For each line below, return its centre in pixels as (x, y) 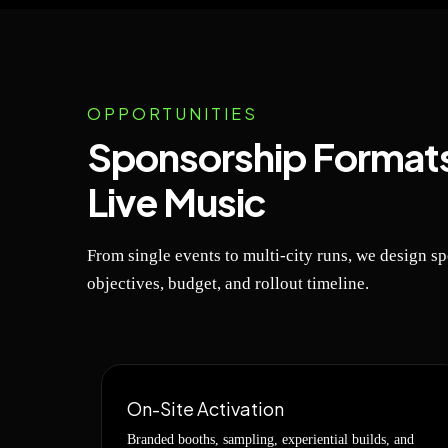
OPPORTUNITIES (172, 113)
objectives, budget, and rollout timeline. (228, 283)
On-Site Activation (205, 408)
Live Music (176, 201)
